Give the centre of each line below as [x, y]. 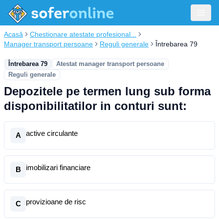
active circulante [52, 133]
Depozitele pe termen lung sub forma [107, 91]
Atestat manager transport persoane [110, 64]
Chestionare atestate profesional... [83, 34]
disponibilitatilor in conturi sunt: [95, 106]
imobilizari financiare [58, 167]
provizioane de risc [56, 202]
